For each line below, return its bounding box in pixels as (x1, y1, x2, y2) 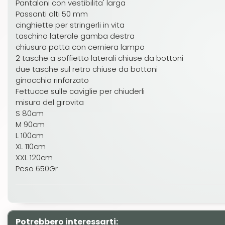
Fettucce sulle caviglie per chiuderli (16, 86, 145, 96)
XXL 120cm (16, 152, 53, 163)
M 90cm (16, 119, 45, 130)
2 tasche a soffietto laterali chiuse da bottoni (16, 53, 183, 63)
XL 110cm (16, 141, 46, 152)
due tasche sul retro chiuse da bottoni (16, 64, 158, 74)
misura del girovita (16, 97, 84, 107)
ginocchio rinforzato (16, 75, 89, 85)
